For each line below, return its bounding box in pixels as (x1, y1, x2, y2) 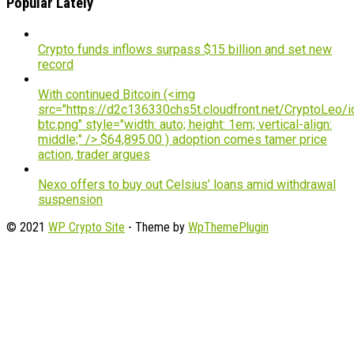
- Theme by (125, 220, 188, 235)
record (38, 57, 73, 73)
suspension (38, 192, 103, 208)
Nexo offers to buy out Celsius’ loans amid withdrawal (38, 177, 336, 193)
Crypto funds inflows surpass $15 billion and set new (38, 42, 332, 58)
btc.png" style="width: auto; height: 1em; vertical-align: (38, 117, 332, 133)
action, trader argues (38, 147, 150, 163)
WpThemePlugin (188, 220, 269, 235)
